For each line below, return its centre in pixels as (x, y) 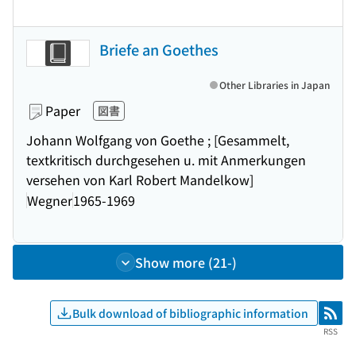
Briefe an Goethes (159, 49)
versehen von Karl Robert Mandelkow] (140, 180)
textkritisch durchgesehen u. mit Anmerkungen (166, 160)
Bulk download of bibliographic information (190, 313)
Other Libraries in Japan (275, 85)
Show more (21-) (186, 262)
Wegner (50, 200)
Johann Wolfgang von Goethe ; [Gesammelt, (158, 140)
